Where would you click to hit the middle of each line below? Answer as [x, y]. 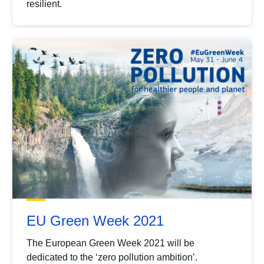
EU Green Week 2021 [95, 220]
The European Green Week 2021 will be [111, 243]
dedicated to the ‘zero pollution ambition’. [112, 257]
